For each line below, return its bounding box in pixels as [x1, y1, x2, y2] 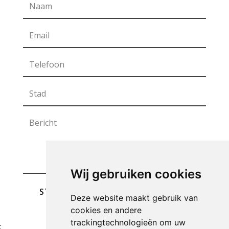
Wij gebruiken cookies [70, 167, 201, 181]
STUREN [39, 186, 74, 197]
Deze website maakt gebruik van [70, 193, 198, 203]
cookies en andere [70, 205, 142, 215]
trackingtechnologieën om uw [70, 217, 186, 227]
